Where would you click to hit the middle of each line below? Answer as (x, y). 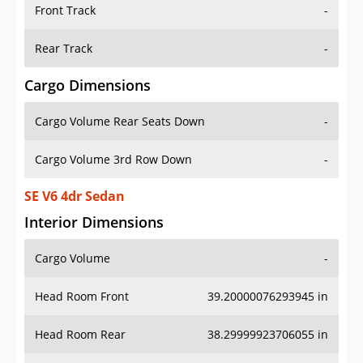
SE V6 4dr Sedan (75, 196)
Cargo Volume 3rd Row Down (113, 160)
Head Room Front (82, 297)
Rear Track (64, 49)
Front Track (65, 11)
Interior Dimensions (94, 222)
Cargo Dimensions (88, 85)
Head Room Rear (80, 335)
